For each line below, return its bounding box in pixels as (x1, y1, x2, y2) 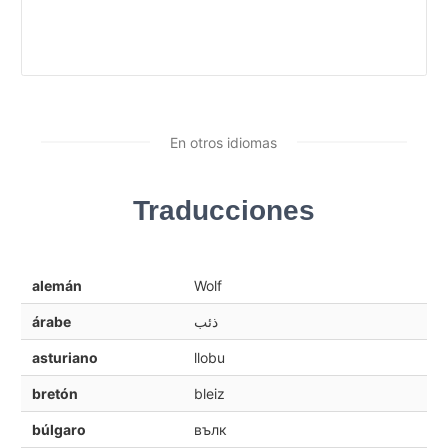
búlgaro (31, 420, 86, 438)
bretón (31, 384, 78, 402)
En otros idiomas (170, 133, 277, 151)
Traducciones (133, 194, 315, 226)
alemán (31, 276, 82, 294)
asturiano (31, 348, 98, 366)
